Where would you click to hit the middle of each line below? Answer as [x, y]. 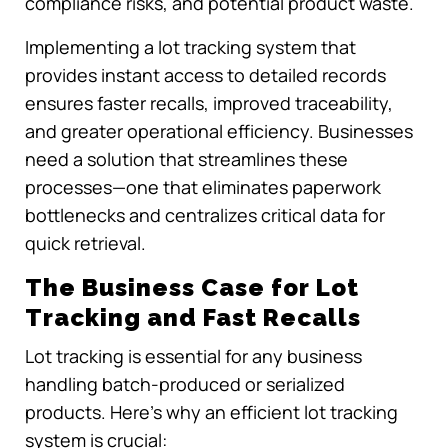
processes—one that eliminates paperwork [203, 186]
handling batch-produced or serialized [185, 384]
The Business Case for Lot [192, 287]
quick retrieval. [85, 242]
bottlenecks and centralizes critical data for [205, 214]
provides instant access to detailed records [205, 74]
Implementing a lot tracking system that [190, 46]
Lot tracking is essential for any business [193, 356]
